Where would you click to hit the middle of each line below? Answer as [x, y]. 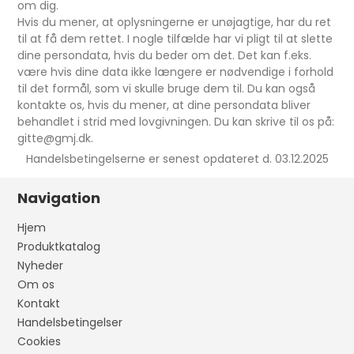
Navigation [59, 198]
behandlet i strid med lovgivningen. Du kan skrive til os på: [176, 122]
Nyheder [41, 265]
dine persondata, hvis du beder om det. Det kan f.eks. [165, 55]
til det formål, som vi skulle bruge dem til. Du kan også [167, 88]
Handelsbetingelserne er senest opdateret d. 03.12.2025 [177, 159]
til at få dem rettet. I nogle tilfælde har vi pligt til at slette [175, 39]
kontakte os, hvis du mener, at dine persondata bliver [164, 105]
